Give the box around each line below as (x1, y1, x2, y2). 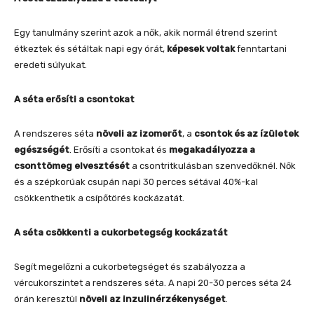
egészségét (14, 144, 69, 155)
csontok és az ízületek (194, 128, 299, 139)
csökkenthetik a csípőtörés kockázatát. (14, 192, 184, 203)
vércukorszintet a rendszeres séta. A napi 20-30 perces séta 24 (14, 277, 292, 288)
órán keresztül (14, 293, 79, 304)
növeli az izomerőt (96, 128, 182, 139)
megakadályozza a (169, 144, 255, 155)
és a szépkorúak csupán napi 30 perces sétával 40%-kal (14, 176, 258, 187)
